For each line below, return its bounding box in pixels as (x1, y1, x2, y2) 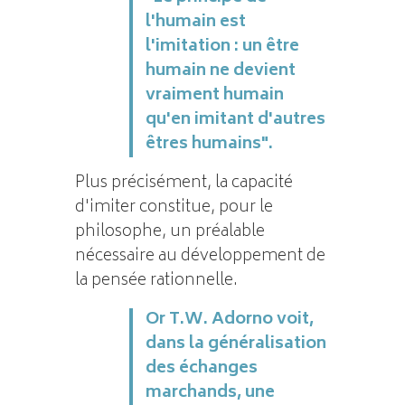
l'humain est (145, 7, 246, 37)
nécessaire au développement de (74, 241, 325, 271)
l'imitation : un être (145, 32, 299, 61)
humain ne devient (145, 56, 296, 86)
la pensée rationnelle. (74, 266, 238, 296)
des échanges (145, 353, 258, 383)
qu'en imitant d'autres (145, 105, 325, 135)
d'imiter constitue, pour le (74, 193, 273, 222)
